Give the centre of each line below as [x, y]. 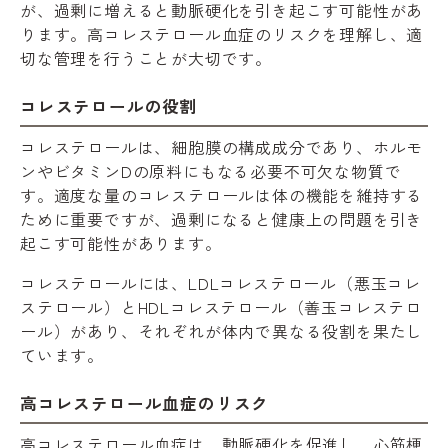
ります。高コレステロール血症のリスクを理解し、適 [222, 33]
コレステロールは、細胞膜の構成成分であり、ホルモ [222, 146]
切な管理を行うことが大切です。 [146, 57]
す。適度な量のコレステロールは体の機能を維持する [222, 194]
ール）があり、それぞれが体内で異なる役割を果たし [222, 330]
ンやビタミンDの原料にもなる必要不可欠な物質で [211, 170]
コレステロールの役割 [109, 105]
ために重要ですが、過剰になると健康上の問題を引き [222, 218]
